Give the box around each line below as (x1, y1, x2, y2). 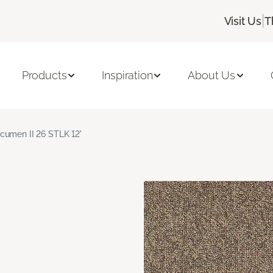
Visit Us (224, 14, 262, 27)
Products (21, 69, 67, 82)
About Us (188, 69, 236, 82)
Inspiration (102, 69, 153, 82)
